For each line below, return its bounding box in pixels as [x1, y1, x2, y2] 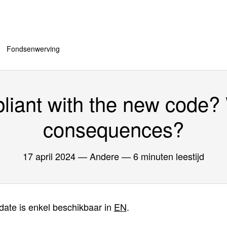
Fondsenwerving [7, 44, 60, 54]
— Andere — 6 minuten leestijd [75, 149, 204, 163]
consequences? [43, 114, 184, 143]
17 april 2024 [23, 149, 75, 163]
